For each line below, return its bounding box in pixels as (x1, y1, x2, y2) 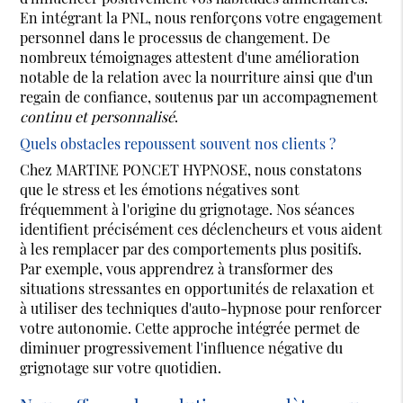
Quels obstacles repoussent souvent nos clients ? (20, 134, 336, 153)
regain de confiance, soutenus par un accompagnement (20, 87, 379, 106)
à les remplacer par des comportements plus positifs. (20, 239, 363, 258)
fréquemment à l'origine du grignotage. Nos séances (20, 200, 355, 219)
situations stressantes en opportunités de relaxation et (20, 279, 375, 298)
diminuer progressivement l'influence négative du (20, 338, 344, 357)
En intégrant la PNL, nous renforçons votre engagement (20, 8, 383, 27)
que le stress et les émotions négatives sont (20, 180, 300, 199)
